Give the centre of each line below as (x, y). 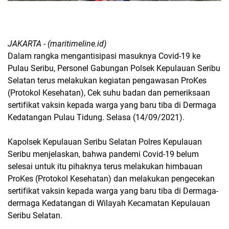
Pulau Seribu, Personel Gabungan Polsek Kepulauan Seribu (114, 68)
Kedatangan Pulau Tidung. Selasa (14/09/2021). (96, 117)
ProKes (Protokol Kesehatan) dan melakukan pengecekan (111, 178)
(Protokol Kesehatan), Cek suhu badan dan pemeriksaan (109, 93)
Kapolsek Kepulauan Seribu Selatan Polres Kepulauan (105, 142)
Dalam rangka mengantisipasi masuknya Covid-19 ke (104, 56)
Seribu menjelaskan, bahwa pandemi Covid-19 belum (103, 154)
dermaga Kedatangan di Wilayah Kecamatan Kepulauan (109, 203)
